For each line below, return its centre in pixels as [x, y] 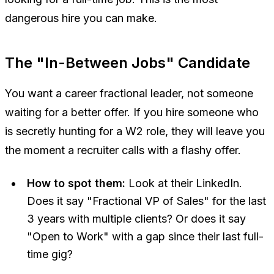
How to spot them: [76, 183]
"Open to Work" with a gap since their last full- [145, 236]
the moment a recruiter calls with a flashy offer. [123, 150]
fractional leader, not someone [175, 93]
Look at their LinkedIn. [184, 183]
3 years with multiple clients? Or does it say [136, 218]
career [81, 93]
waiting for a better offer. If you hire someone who [132, 112]
